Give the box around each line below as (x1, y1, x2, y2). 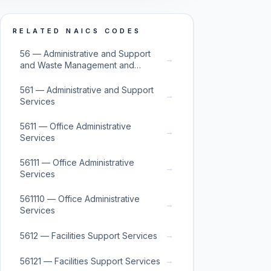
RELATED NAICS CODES (13, 27, 142, 35)
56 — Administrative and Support (20, 48, 151, 59)
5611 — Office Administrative (20, 121, 131, 131)
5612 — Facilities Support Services (20, 230, 157, 241)
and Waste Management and (20, 60, 134, 70)
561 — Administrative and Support (20, 85, 154, 95)
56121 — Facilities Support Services (20, 255, 160, 266)
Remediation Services (20, 71, 107, 82)
